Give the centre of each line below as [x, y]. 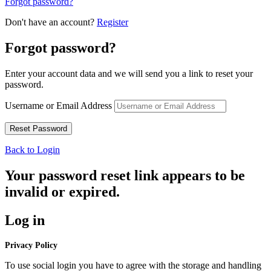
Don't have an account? [51, 22]
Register [113, 22]
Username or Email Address [58, 105]
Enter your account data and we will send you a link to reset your [129, 73]
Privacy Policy [31, 245]
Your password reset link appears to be [125, 175]
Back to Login [32, 149]
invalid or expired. [62, 191]
